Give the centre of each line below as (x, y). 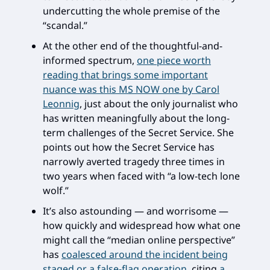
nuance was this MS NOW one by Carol (131, 89)
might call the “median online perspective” (139, 240)
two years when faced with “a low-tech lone (141, 176)
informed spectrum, (90, 60)
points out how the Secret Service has (129, 147)
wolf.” (56, 190)
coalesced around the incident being (145, 254)
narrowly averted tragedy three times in (134, 162)
